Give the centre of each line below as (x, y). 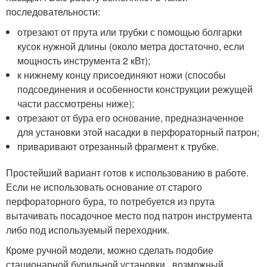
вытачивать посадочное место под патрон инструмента (129, 216)
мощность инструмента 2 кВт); (84, 61)
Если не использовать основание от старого (104, 187)
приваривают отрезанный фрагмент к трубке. (118, 147)
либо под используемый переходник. (88, 230)
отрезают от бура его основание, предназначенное (131, 118)
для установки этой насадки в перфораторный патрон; (139, 132)
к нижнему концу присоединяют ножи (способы (122, 75)
